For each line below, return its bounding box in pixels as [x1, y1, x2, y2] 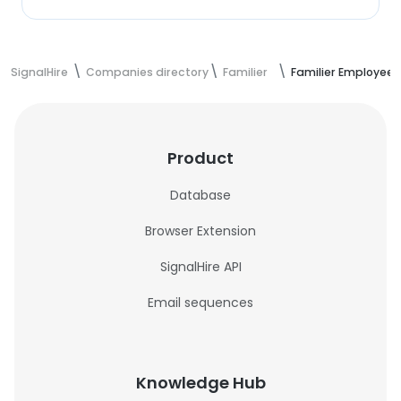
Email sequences [148, 294, 253, 311]
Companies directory [86, 64, 209, 80]
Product [167, 147, 234, 169]
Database [170, 186, 231, 204]
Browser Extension [145, 222, 256, 240]
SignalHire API [159, 258, 242, 276]
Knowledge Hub [135, 371, 266, 394]
